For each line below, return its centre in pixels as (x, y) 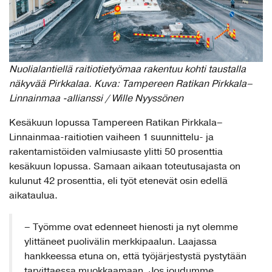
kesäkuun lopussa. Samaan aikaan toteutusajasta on (125, 166)
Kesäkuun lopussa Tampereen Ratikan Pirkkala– (116, 122)
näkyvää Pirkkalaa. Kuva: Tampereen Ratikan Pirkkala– (131, 83)
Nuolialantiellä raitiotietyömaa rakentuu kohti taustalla (127, 69)
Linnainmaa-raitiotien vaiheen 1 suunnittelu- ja (111, 137)
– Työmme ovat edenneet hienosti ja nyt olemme (131, 227)
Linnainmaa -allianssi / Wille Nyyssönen (96, 98)
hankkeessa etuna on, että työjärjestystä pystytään (135, 256)
